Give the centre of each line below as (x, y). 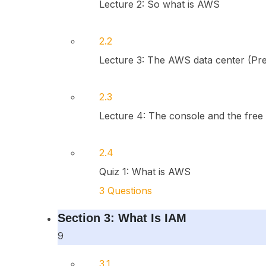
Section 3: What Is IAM (122, 218)
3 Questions (125, 191)
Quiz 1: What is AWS (145, 172)
